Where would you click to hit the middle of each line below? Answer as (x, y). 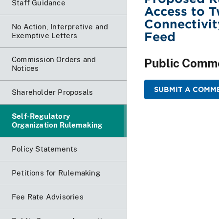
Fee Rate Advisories (48, 197)
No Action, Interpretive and (60, 26)
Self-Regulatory (41, 116)
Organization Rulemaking (57, 125)
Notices (25, 68)
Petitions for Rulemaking (56, 173)
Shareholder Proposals (53, 92)
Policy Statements (45, 149)
